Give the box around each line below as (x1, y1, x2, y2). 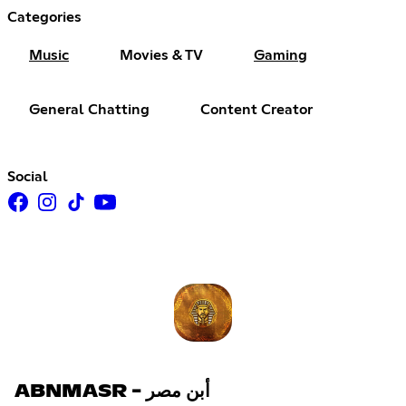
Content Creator (200, 102, 313, 118)
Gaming (254, 48, 307, 63)
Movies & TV (120, 48, 203, 63)
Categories (7, 10, 82, 25)
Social (7, 169, 48, 185)
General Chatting (29, 102, 150, 118)
